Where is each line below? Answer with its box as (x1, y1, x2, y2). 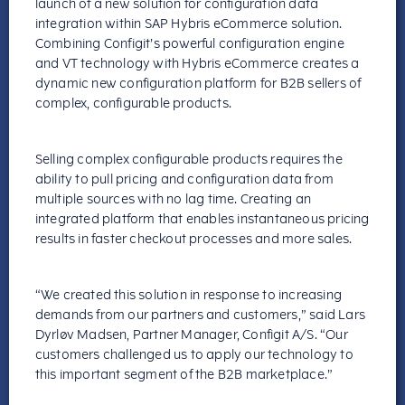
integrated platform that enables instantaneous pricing (34, 210, 370, 228)
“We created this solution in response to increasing (34, 286, 342, 304)
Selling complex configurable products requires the (34, 150, 343, 168)
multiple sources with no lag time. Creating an (34, 190, 311, 208)
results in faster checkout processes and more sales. (34, 230, 353, 248)
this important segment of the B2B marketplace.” (34, 365, 334, 383)
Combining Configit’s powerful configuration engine (34, 34, 344, 52)
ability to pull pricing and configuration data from (34, 170, 334, 188)
